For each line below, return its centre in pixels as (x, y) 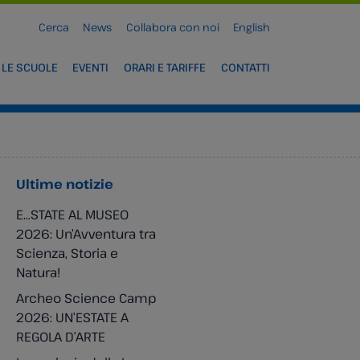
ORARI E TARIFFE (165, 67)
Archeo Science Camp (86, 298)
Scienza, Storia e (67, 253)
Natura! (38, 272)
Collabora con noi (172, 27)
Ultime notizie (65, 184)
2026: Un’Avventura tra (86, 234)
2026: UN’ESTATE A (72, 317)
